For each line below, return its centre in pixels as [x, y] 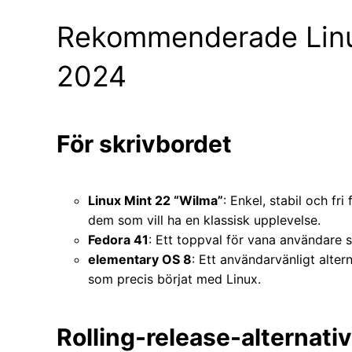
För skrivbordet [144, 143]
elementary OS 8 [140, 260]
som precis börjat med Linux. [174, 279]
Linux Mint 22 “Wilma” [156, 201]
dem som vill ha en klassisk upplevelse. [204, 220]
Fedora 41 [118, 240]
